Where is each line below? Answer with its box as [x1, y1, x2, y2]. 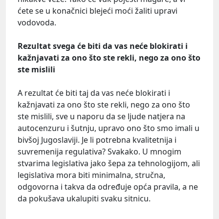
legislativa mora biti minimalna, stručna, [18, 170, 165, 181]
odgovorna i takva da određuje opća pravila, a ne [18, 181, 198, 193]
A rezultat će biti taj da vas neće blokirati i [18, 88, 170, 99]
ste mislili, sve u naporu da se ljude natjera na [18, 111, 185, 122]
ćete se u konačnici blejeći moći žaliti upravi [18, 5, 177, 17]
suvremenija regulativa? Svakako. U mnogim [18, 146, 181, 157]
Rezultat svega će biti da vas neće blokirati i [18, 41, 188, 52]
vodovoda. [18, 17, 56, 28]
